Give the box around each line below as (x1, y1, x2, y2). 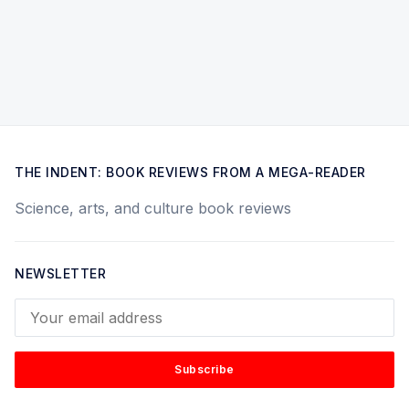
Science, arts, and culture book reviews (15, 199, 291, 217)
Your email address (15, 300, 147, 319)
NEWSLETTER (15, 266, 106, 281)
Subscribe (174, 362, 235, 376)
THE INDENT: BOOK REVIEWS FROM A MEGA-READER (15, 164, 366, 180)
